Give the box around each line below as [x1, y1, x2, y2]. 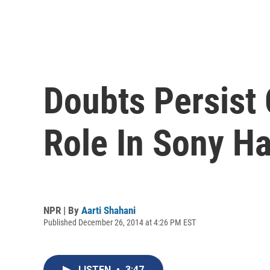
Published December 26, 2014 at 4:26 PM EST [43, 217, 196, 227]
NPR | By [43, 204, 81, 216]
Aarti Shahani [81, 204, 136, 216]
